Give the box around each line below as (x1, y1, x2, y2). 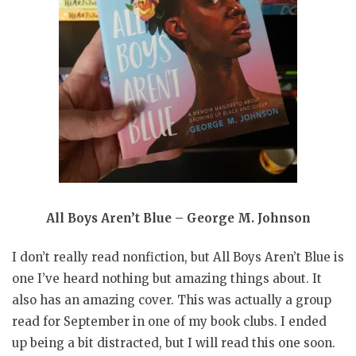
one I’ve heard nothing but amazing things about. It (12, 271, 322, 287)
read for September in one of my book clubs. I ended (12, 314, 327, 330)
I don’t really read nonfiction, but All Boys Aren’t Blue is (12, 250, 344, 265)
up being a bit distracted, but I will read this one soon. (12, 335, 335, 351)
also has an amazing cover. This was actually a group (12, 292, 331, 308)
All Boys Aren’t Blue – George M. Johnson (45, 210, 311, 226)
